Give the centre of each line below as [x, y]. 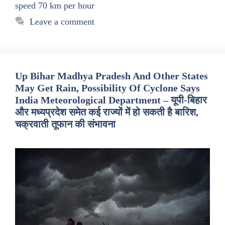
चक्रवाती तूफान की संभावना [65, 124]
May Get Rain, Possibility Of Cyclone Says [107, 88]
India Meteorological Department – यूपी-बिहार [111, 100]
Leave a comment [62, 22]
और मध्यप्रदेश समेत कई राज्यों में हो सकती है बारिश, [107, 112]
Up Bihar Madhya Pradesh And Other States [111, 76]
